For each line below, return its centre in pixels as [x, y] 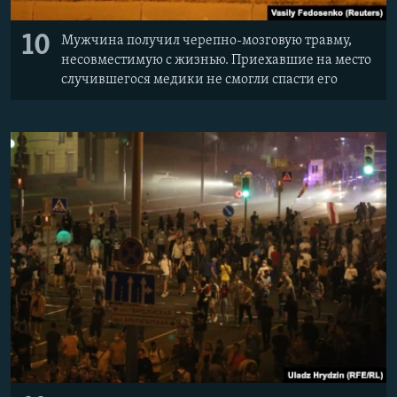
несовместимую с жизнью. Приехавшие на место [216, 61]
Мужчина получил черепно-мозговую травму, [206, 41]
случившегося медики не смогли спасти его [199, 80]
